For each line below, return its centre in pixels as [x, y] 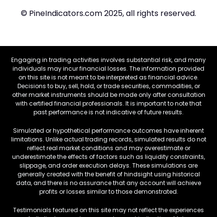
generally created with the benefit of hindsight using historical [108, 174]
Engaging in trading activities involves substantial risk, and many [108, 60]
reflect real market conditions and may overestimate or [108, 148]
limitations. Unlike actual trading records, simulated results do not [108, 139]
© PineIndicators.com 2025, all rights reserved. [108, 14]
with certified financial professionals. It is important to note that [108, 104]
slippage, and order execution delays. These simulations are [108, 166]
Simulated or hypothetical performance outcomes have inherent [108, 131]
